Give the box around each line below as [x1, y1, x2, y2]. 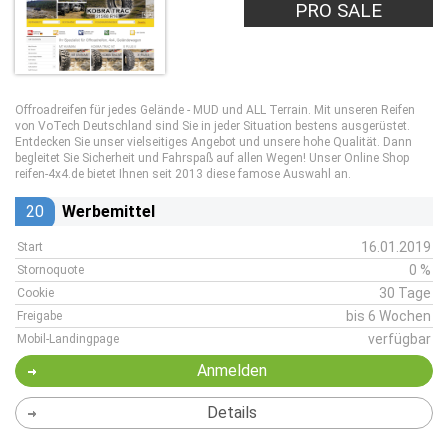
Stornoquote [17, 263, 84, 277]
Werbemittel [62, 202, 155, 221]
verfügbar [368, 331, 431, 347]
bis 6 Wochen [346, 308, 431, 324]
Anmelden [196, 361, 267, 380]
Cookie [17, 286, 54, 300]
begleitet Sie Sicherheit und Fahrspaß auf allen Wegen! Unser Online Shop [15, 151, 409, 165]
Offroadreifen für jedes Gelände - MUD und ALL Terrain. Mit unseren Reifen [15, 103, 415, 117]
